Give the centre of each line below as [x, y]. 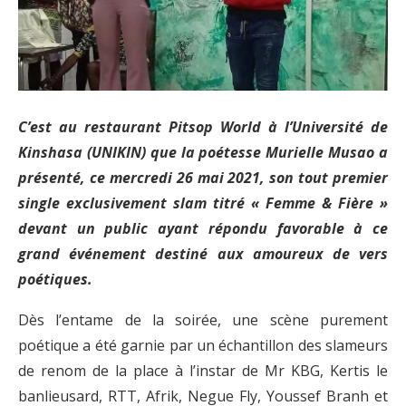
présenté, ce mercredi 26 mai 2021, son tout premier [203, 178]
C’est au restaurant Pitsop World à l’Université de [203, 127]
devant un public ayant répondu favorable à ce [203, 229]
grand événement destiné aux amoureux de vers [203, 254]
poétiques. [55, 280]
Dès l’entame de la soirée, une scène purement [203, 320]
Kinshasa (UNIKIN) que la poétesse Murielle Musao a [203, 153]
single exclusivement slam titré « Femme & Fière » [203, 203]
